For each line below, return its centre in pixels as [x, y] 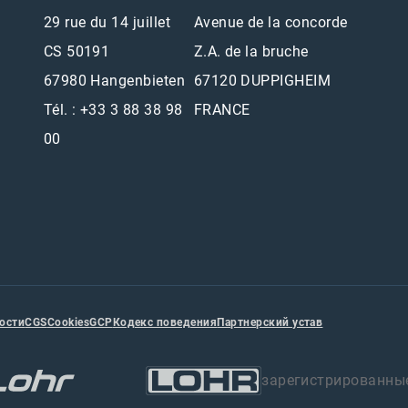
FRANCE [222, 109]
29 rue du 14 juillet [107, 22]
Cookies [68, 322]
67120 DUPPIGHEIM [262, 80]
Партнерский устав [270, 322]
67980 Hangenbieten [114, 80]
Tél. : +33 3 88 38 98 [113, 109]
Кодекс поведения [165, 322]
